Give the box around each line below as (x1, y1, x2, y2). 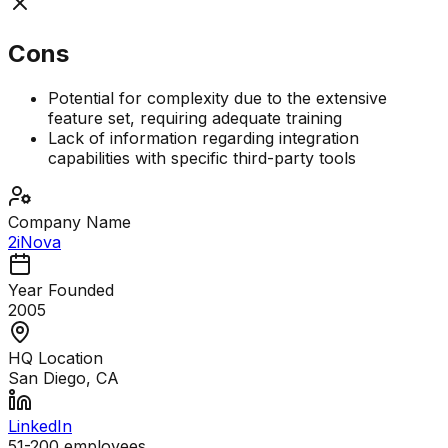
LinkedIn (8, 416, 72, 437)
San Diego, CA (8, 368, 119, 389)
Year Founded (8, 280, 114, 301)
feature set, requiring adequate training (48, 108, 342, 129)
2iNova (8, 232, 61, 253)
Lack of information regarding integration (48, 128, 359, 149)
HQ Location (8, 348, 103, 369)
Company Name (8, 212, 131, 233)
